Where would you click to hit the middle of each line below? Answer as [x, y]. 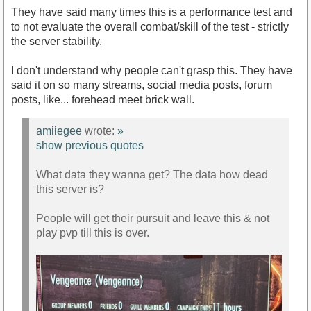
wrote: [100, 131]
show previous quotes [90, 146]
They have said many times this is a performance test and [152, 12]
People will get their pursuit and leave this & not [153, 219]
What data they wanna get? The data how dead [152, 175]
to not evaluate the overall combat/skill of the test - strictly [150, 26]
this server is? [70, 190]
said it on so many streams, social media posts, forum [142, 85]
